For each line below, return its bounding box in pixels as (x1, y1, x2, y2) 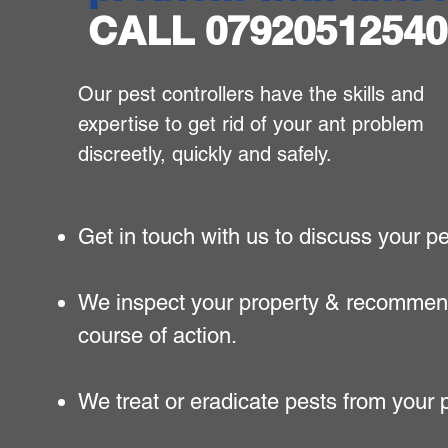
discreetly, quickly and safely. (78, 142, 333, 166)
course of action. (78, 323, 238, 348)
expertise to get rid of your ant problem (78, 112, 425, 136)
